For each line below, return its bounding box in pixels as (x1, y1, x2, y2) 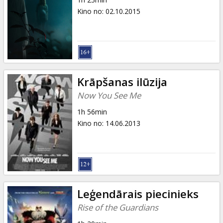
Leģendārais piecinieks (77, 186, 199, 202)
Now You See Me (77, 89, 141, 101)
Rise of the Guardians (77, 201, 158, 213)
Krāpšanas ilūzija (77, 74, 167, 90)
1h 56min (77, 107, 107, 116)
